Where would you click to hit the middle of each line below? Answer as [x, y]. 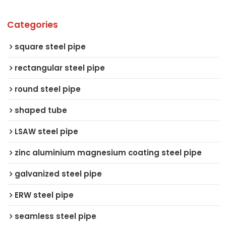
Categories [33, 24]
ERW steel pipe [44, 195]
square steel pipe [50, 46]
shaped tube [41, 110]
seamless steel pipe [56, 216]
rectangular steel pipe [60, 68]
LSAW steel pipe [47, 131]
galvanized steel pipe [59, 174]
